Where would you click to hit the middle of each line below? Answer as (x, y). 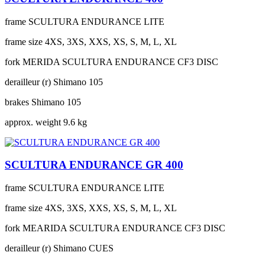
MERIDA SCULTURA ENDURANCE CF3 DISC (120, 62)
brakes (17, 102)
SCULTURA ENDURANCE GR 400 (94, 165)
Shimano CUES (83, 248)
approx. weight (33, 122)
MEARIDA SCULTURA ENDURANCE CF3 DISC (124, 228)
